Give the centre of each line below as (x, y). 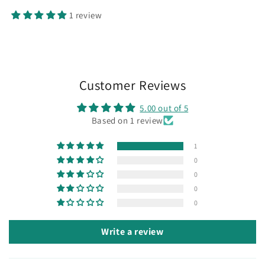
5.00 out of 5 (164, 108)
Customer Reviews (132, 85)
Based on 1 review (127, 121)
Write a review (132, 232)
